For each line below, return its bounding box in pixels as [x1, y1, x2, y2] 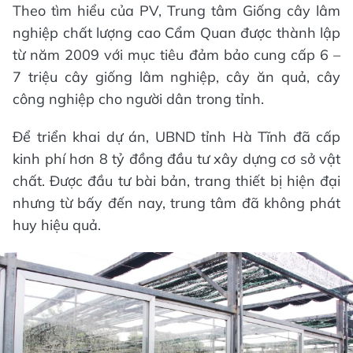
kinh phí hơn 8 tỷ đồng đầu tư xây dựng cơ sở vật [13, 150, 340, 169]
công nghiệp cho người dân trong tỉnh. [13, 90, 264, 109]
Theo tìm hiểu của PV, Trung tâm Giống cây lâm [13, 2, 340, 20]
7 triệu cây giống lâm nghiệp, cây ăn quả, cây [13, 68, 340, 87]
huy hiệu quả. [13, 216, 101, 235]
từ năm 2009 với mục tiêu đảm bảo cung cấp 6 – [13, 46, 340, 65]
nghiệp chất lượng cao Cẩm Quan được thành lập [13, 24, 340, 43]
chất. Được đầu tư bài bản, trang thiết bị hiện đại [13, 172, 340, 191]
